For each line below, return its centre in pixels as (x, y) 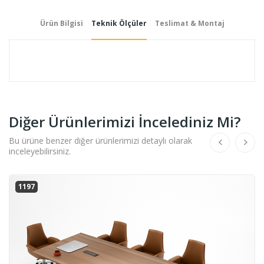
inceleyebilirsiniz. (40, 151)
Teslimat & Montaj (189, 23)
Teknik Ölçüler (119, 23)
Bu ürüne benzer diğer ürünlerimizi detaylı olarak (100, 140)
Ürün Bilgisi (61, 23)
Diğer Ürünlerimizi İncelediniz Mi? (125, 121)
